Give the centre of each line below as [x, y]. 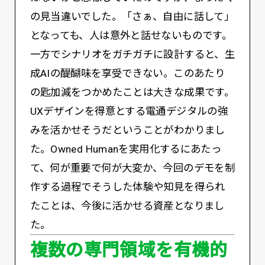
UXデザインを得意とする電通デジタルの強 [129, 112]
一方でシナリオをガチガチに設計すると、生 [132, 55]
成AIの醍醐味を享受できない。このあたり [127, 74]
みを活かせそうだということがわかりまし [127, 130]
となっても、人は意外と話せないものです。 [131, 36]
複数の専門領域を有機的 [129, 249]
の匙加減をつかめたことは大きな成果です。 [132, 93]
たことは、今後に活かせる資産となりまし [127, 206]
